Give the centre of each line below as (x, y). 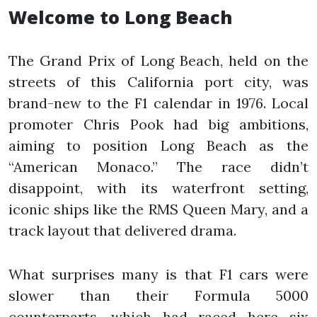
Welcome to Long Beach (121, 17)
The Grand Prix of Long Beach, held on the (158, 60)
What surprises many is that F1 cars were (158, 274)
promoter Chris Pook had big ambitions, (158, 124)
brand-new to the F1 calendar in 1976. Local (158, 103)
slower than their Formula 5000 (158, 295)
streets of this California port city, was (158, 81)
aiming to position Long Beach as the (158, 145)
